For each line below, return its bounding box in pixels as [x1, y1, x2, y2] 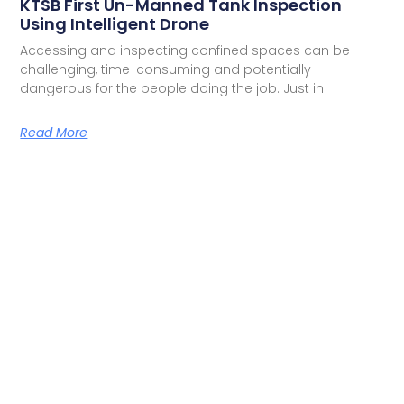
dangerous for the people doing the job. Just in [20, 78, 325, 97]
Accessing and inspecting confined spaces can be [20, 41, 351, 60]
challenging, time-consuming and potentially [20, 60, 312, 78]
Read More [20, 123, 88, 142]
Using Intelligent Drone [20, 12, 210, 35]
